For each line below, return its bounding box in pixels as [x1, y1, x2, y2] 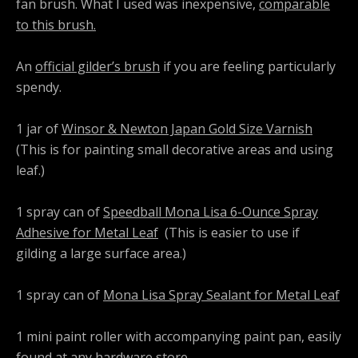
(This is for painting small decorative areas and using [16, 141, 333, 159]
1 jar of [16, 120, 62, 138]
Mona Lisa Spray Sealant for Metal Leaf [103, 286, 340, 304]
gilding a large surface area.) [16, 245, 186, 263]
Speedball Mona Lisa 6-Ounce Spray [103, 203, 318, 221]
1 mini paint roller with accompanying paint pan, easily [16, 328, 341, 346]
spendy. [16, 78, 62, 97]
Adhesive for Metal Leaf [16, 224, 158, 242]
